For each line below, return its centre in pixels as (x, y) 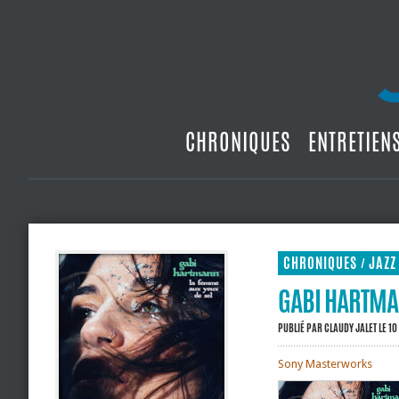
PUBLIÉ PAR (301, 328)
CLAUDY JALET (350, 328)
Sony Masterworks (325, 364)
